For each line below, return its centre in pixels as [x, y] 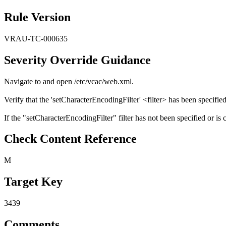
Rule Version [37, 17]
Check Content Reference [70, 139]
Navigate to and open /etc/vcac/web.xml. [69, 81]
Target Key [33, 182]
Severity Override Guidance [77, 60]
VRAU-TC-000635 [36, 38]
